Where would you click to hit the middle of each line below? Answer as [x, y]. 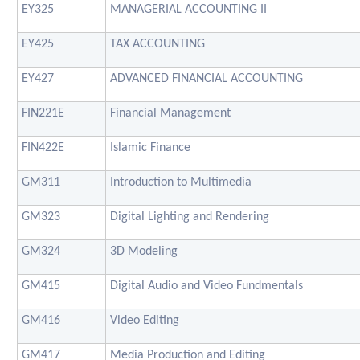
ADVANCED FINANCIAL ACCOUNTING [207, 78]
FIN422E [43, 147]
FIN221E [43, 113]
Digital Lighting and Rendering [190, 217]
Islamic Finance [150, 147]
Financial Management [170, 113]
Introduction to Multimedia [181, 182]
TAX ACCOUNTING [157, 44]
